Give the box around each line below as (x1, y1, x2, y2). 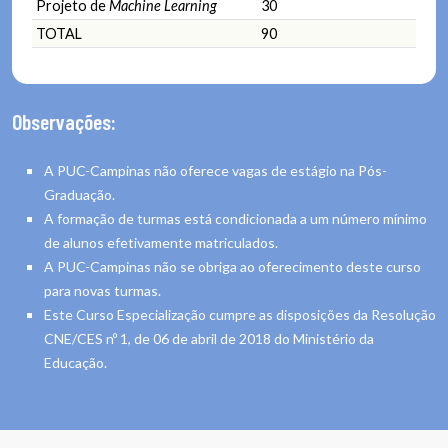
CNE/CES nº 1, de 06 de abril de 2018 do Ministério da (44, 329, 374, 347)
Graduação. (44, 185, 115, 203)
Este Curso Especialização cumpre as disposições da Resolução (44, 305, 436, 323)
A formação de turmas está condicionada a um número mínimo (44, 209, 427, 227)
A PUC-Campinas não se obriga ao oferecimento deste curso (44, 257, 421, 275)
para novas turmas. (44, 281, 161, 299)
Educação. (44, 353, 107, 371)
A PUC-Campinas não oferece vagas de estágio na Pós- (44, 161, 387, 179)
